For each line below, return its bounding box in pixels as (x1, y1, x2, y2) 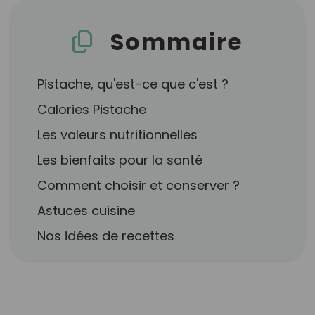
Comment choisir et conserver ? (37, 176, 240, 194)
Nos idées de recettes (37, 227, 175, 245)
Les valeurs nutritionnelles (37, 126, 198, 143)
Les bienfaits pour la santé (37, 151, 203, 169)
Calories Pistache (37, 101, 147, 118)
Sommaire (110, 26, 243, 58)
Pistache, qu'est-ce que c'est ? (37, 75, 229, 93)
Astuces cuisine (37, 202, 136, 219)
